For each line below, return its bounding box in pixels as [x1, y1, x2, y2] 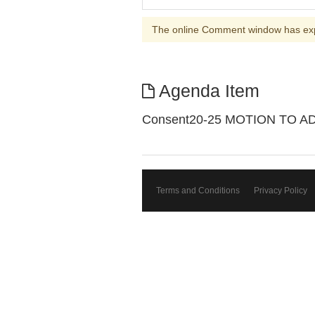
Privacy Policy [254, 186, 307, 195]
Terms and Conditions [156, 186, 240, 195]
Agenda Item [154, 82, 259, 101]
